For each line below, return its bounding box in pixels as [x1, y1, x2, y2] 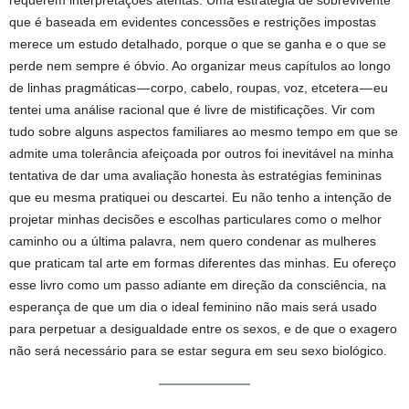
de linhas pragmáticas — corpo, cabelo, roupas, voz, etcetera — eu [9, 80, 388, 96]
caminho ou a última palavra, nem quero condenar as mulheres [9, 234, 376, 249]
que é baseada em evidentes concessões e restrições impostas [9, 15, 376, 30]
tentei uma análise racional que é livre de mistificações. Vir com [9, 102, 375, 118]
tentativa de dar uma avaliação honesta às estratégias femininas [9, 168, 382, 184]
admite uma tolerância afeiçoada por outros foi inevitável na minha [9, 146, 393, 162]
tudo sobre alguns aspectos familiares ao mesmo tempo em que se [9, 124, 398, 140]
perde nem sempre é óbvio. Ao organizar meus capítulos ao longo [9, 58, 391, 74]
